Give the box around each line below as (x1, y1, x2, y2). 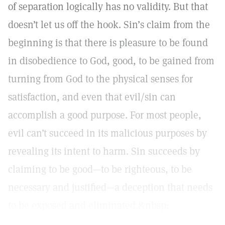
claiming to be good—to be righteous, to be (8, 163, 192, 176)
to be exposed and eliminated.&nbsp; (8, 199, 169, 212)
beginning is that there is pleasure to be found (8, 36, 208, 49)
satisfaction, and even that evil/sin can (8, 90, 176, 103)
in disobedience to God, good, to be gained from (8, 54, 214, 67)
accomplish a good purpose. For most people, (8, 108, 201, 122)
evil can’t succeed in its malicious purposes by (8, 127, 207, 140)
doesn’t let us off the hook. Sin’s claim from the (8, 18, 210, 31)
